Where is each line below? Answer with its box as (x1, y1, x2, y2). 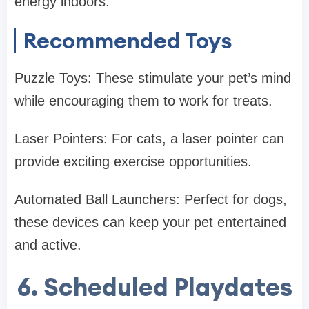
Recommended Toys (23, 26, 232, 55)
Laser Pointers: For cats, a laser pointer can (14, 131, 284, 147)
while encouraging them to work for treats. (14, 93, 272, 109)
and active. (14, 237, 81, 253)
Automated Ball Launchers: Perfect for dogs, (14, 192, 287, 208)
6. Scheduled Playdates (17, 271, 292, 303)
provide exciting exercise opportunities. (14, 154, 252, 170)
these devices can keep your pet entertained (14, 215, 286, 230)
